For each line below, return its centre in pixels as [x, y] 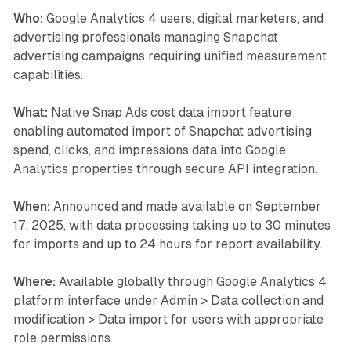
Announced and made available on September [185, 206]
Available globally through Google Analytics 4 [191, 281]
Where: [34, 281]
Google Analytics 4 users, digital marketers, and [183, 18]
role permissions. [63, 338]
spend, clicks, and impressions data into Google [149, 150]
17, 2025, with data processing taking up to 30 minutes [172, 225]
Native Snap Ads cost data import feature [169, 112]
